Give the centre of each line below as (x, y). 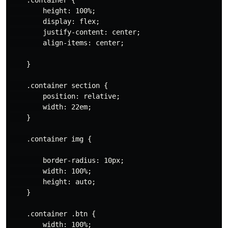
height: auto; (53, 181)
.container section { (59, 85)
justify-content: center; (75, 32)
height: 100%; (53, 10)
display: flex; (55, 21)
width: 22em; (51, 107)
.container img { (51, 139)
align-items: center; (67, 42)
